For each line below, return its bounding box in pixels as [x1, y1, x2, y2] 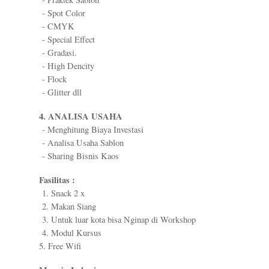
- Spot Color [39, 7, 85, 19]
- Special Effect [39, 34, 95, 46]
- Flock [39, 73, 67, 85]
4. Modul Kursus [39, 227, 101, 239]
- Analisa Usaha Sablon [39, 137, 124, 149]
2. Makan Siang [39, 201, 96, 213]
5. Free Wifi [39, 240, 81, 252]
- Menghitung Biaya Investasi [39, 124, 144, 136]
